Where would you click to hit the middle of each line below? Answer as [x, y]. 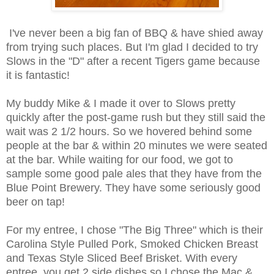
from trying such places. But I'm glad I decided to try [132, 47]
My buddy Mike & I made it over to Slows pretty [121, 104]
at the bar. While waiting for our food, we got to [120, 160]
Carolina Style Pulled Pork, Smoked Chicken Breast [132, 244]
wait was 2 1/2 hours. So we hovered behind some [129, 132]
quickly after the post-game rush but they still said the [136, 118]
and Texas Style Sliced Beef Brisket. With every [122, 258]
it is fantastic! [38, 76]
